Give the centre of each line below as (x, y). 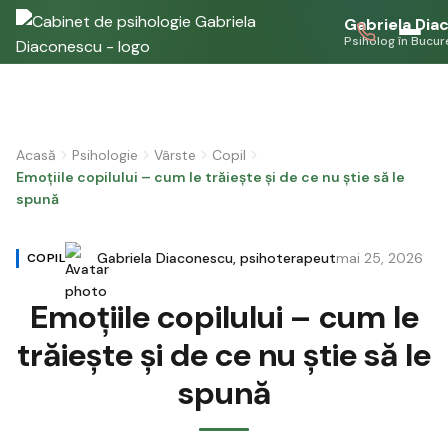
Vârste (175, 155)
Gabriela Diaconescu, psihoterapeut (217, 258)
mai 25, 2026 (380, 258)
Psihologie (105, 155)
